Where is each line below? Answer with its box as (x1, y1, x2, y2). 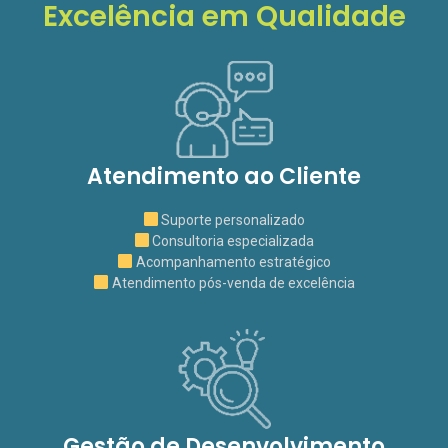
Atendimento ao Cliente (87, 161, 361, 192)
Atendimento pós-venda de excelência (108, 275, 355, 291)
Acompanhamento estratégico (132, 254, 331, 270)
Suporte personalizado (158, 212, 306, 228)
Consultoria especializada (149, 233, 315, 249)
